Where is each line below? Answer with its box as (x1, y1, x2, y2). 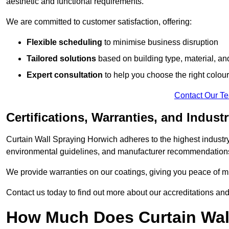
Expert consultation (27, 71, 103, 80)
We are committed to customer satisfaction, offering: (6, 17, 192, 27)
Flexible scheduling (27, 38, 102, 47)
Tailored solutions (27, 54, 96, 63)
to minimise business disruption (102, 38, 218, 47)
